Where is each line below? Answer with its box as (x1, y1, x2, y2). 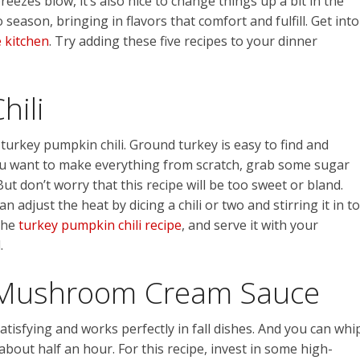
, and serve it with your (182, 216, 318, 235)
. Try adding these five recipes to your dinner (49, 32, 317, 51)
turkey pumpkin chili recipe (18, 216, 182, 235)
